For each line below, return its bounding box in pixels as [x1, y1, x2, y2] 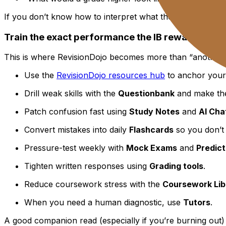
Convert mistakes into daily [24, 125, 129, 135]
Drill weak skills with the [24, 88, 118, 99]
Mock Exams [126, 143, 177, 153]
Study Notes [129, 106, 180, 117]
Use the [24, 70, 56, 81]
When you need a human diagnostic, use [24, 197, 183, 208]
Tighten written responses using [24, 161, 149, 172]
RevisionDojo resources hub [56, 70, 165, 81]
